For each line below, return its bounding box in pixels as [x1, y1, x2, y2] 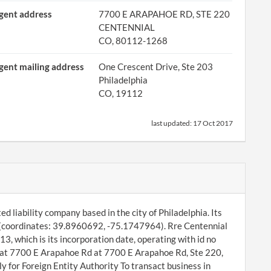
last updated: [151, 119, 193, 128]
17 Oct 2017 [193, 119, 233, 128]
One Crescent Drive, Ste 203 [99, 61, 214, 72]
